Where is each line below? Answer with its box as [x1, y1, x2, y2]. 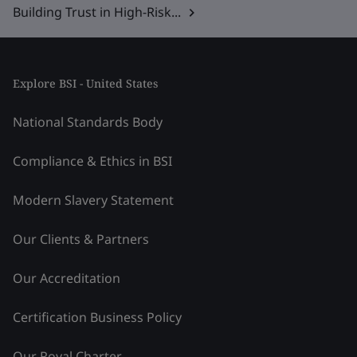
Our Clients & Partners [13, 230, 149, 249]
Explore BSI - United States [13, 76, 158, 92]
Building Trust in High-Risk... [13, 3, 181, 22]
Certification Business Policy [13, 308, 182, 327]
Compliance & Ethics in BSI [13, 152, 172, 171]
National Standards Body [13, 113, 163, 131]
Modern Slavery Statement [13, 191, 174, 210]
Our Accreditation [13, 269, 120, 288]
